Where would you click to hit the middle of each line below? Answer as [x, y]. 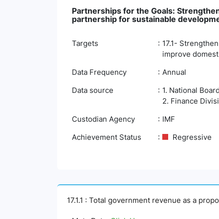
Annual [174, 72]
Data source [93, 90]
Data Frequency [99, 72]
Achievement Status [107, 137]
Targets [85, 43]
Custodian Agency [103, 119]
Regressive [191, 137]
